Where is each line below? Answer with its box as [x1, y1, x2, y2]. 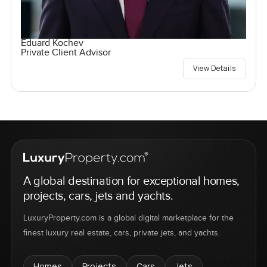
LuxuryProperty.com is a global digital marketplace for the [23, 213, 234, 223]
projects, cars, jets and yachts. [23, 189, 173, 204]
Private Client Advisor [20, 47, 111, 59]
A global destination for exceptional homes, [23, 174, 240, 189]
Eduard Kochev [20, 38, 83, 49]
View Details [193, 63, 237, 74]
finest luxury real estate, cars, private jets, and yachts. [23, 228, 220, 238]
